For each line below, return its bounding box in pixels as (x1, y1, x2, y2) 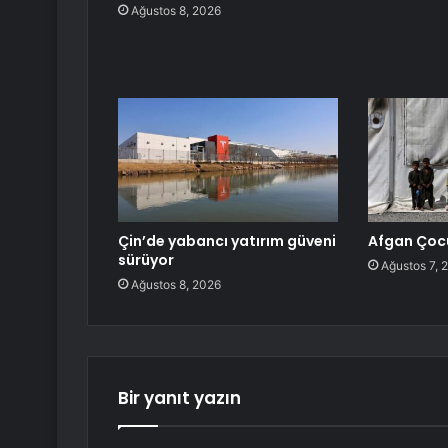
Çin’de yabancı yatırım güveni (118, 231, 336, 252)
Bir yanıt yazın (118, 386, 241, 411)
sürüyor (118, 250, 174, 271)
